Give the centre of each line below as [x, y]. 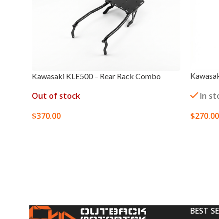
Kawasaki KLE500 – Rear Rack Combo [96, 76]
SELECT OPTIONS [64, 132]
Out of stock [56, 96]
